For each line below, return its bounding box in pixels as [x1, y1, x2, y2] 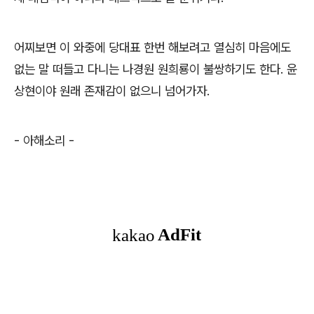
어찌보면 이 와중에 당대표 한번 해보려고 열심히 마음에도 [14, 39, 291, 55]
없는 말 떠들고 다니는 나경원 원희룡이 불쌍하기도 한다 [14, 61, 280, 76]
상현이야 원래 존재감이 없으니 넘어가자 [14, 83, 207, 98]
